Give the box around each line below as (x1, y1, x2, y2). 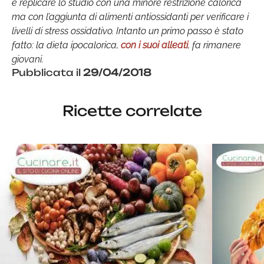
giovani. (12, 53, 44, 65)
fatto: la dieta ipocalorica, (12, 39, 121, 51)
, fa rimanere (188, 39, 241, 51)
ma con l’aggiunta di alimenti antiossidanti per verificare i (12, 11, 249, 22)
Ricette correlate (62, 101, 202, 120)
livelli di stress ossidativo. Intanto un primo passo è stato (12, 25, 243, 37)
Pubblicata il (12, 66, 83, 78)
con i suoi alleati (121, 39, 188, 51)
